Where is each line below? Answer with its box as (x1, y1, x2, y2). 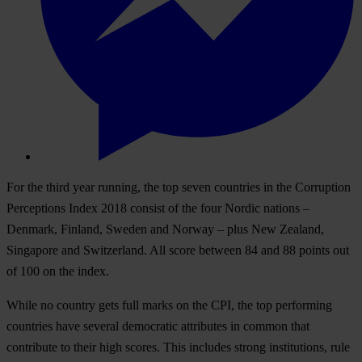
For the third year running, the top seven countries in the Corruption (6, 179, 351, 194)
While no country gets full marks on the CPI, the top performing (6, 297, 332, 312)
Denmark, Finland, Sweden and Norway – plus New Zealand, (6, 221, 324, 236)
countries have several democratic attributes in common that (6, 318, 309, 333)
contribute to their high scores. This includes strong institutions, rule (6, 339, 350, 354)
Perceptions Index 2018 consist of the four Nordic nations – (6, 200, 309, 215)
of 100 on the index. (6, 263, 109, 278)
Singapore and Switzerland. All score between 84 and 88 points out (6, 242, 349, 257)
